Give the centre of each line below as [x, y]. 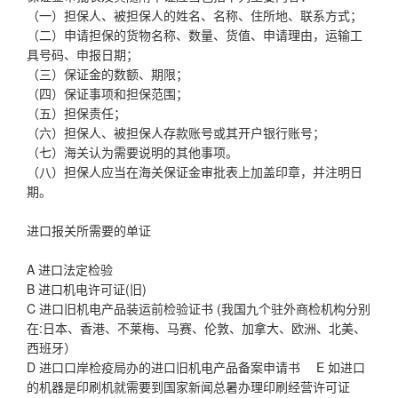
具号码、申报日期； [83, 54]
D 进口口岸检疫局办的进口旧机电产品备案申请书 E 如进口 [196, 366]
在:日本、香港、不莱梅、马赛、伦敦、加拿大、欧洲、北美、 [196, 327]
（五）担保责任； [76, 112]
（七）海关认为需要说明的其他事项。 [132, 151]
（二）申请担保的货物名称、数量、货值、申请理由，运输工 [195, 34]
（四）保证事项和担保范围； [107, 93]
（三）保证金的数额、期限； [107, 73]
